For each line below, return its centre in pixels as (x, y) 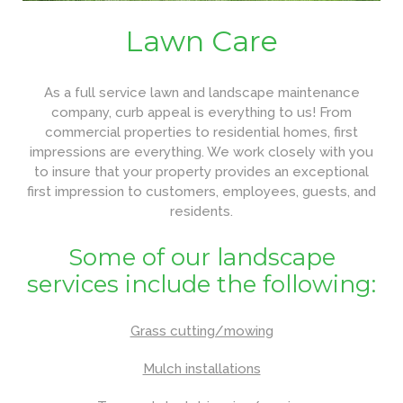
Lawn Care (201, 40)
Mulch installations (201, 368)
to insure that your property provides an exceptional (201, 171)
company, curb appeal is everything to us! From (201, 112)
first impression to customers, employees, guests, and (201, 191)
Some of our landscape (201, 257)
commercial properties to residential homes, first (201, 132)
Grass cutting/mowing (201, 331)
